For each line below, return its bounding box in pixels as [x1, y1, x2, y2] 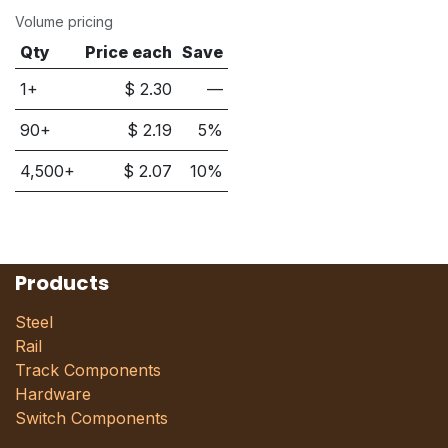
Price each [85, 41, 173, 62]
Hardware [15, 384, 96, 404]
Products [15, 269, 109, 297]
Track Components [15, 360, 161, 380]
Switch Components [15, 408, 168, 428]
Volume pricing [15, 12, 113, 30]
